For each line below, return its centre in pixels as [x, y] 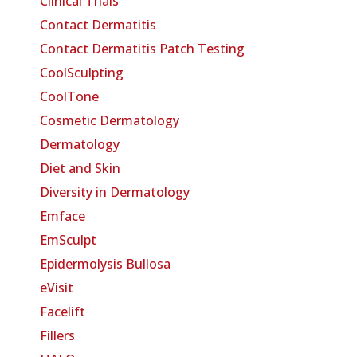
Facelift [63, 311]
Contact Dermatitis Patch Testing [142, 48]
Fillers [57, 335]
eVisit [57, 287]
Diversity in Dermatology [115, 192]
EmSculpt [68, 239]
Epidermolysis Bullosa [105, 263]
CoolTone [69, 96]
